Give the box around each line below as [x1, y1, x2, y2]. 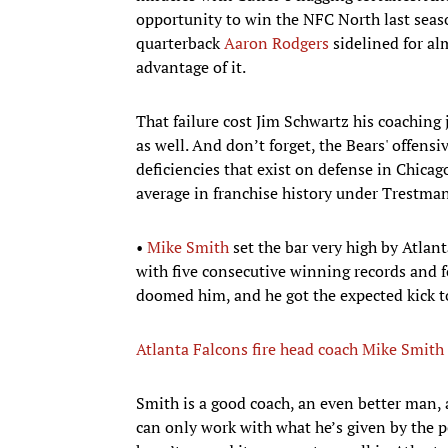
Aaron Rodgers [224, 31, 329, 54]
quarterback [136, 31, 224, 54]
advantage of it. [136, 55, 246, 78]
